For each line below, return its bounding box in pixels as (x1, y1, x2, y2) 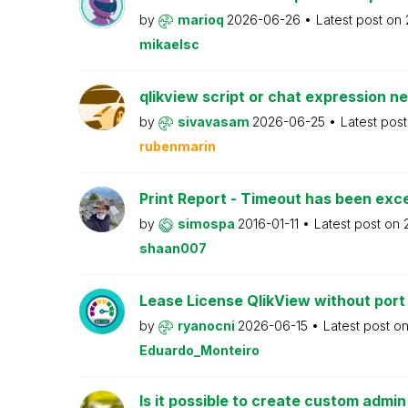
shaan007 (138, 240, 207, 256)
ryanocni (177, 318, 238, 333)
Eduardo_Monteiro (138, 342, 260, 358)
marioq (177, 12, 227, 27)
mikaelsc (138, 36, 199, 52)
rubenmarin (138, 138, 216, 154)
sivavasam (177, 114, 252, 129)
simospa (177, 216, 238, 231)
